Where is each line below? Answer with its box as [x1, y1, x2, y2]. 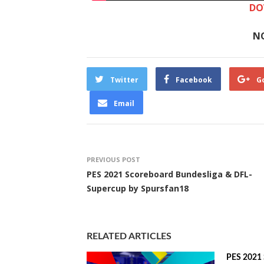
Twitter [110, 75, 138, 85]
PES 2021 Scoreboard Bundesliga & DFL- [87, 169, 252, 180]
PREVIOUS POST [87, 155, 140, 164]
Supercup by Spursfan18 [87, 183, 189, 194]
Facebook [176, 75, 212, 85]
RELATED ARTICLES [87, 232, 171, 241]
